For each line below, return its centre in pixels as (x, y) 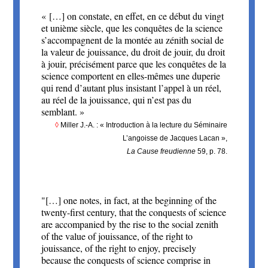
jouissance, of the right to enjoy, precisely (118, 248)
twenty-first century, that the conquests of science (133, 212)
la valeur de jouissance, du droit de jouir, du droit (133, 52)
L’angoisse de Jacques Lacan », (175, 138)
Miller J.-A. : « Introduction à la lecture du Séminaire (144, 125)
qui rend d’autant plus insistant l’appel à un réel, (131, 88)
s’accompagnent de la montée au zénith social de (132, 40)
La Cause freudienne (161, 152)
